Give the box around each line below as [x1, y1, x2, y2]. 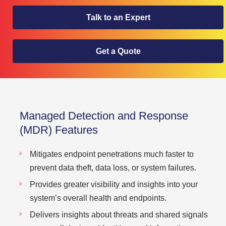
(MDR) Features [20, 124, 98, 136]
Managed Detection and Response [20, 109, 188, 122]
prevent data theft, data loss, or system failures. [30, 163, 196, 172]
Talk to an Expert [86, 13, 150, 22]
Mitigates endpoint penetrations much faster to [30, 150, 194, 158]
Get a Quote [95, 47, 141, 55]
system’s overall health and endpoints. [30, 194, 166, 202]
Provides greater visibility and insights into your [30, 180, 198, 189]
